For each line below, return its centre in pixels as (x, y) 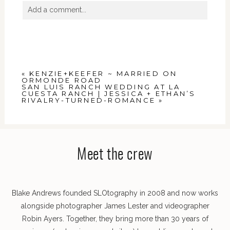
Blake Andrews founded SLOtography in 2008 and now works (115, 193)
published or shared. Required (137, 33)
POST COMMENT (64, 142)
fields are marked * (53, 46)
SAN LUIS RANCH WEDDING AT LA (101, 87)
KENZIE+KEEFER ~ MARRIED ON (103, 74)
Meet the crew (115, 155)
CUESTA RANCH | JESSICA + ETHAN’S (109, 94)
